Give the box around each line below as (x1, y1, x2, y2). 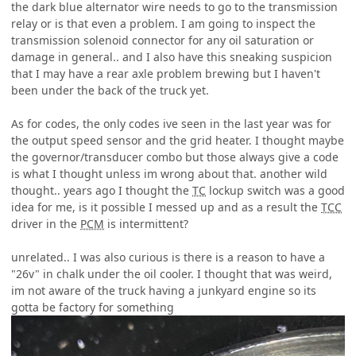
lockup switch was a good (206, 183, 345, 199)
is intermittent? (104, 216, 188, 232)
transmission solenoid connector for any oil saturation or (11, 33, 314, 48)
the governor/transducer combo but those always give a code (11, 149, 339, 165)
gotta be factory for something (11, 300, 174, 315)
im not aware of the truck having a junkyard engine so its (11, 283, 316, 299)
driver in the (11, 216, 80, 232)
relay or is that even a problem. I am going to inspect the (11, 16, 315, 32)
